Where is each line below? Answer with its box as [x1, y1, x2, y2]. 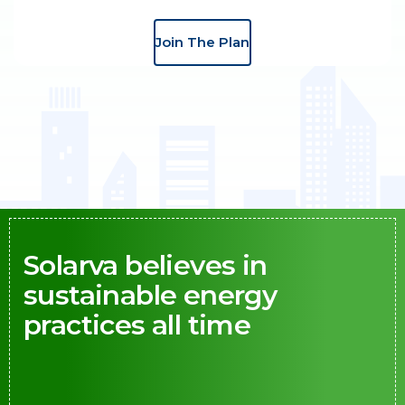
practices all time [24, 307, 251, 342]
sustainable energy [24, 278, 278, 312]
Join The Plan [155, 33, 250, 51]
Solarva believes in [24, 248, 268, 282]
